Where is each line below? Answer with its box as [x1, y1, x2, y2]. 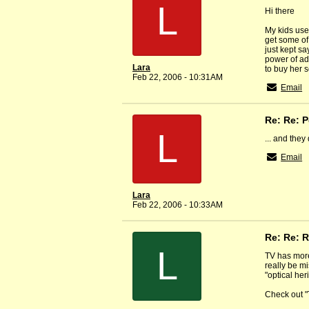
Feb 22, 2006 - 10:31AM [132, 72, 223, 83]
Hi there [265, 6, 295, 17]
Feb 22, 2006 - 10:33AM [132, 200, 223, 210]
